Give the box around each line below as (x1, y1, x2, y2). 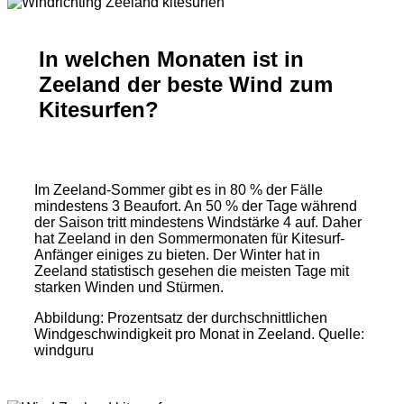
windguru (34, 343, 94, 358)
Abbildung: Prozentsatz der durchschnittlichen (34, 310, 327, 326)
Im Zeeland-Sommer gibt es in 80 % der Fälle (34, 182, 323, 197)
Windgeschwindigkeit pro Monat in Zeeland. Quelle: (34, 326, 364, 342)
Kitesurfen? (39, 97, 159, 122)
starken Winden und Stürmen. (34, 280, 224, 295)
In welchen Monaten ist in (39, 47, 304, 71)
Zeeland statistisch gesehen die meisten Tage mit (34, 263, 349, 279)
